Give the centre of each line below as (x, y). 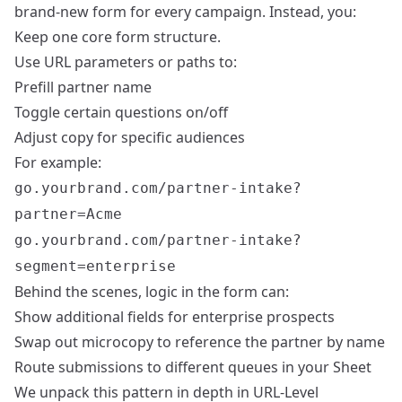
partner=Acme (68, 214)
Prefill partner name (83, 87)
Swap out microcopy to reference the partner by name (200, 342)
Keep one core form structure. (118, 37)
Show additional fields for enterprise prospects (175, 317)
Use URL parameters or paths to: (126, 62)
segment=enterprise (95, 267)
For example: (58, 163)
